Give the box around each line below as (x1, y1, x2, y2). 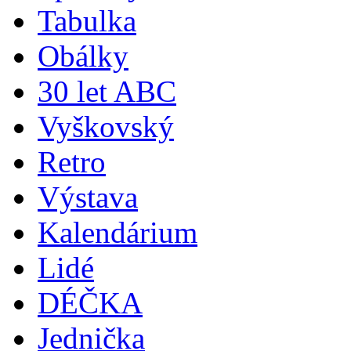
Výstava (38, 179, 138, 214)
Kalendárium (38, 215, 197, 249)
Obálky (38, 38, 128, 73)
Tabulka (38, 3, 136, 38)
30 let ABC (38, 74, 176, 108)
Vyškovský (38, 109, 174, 143)
